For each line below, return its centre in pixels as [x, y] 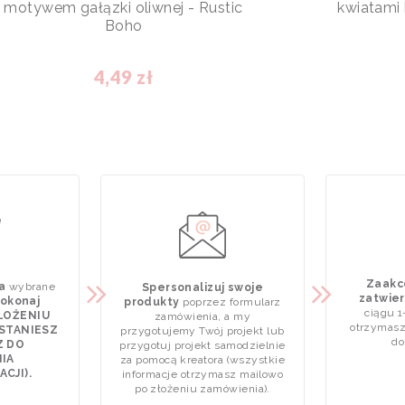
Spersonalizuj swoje [202, 288]
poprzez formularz [230, 302]
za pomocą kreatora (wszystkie [202, 360]
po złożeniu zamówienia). [202, 389]
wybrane [31, 287]
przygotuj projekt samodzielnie [202, 346]
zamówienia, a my [202, 317]
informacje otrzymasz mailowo [202, 375]
